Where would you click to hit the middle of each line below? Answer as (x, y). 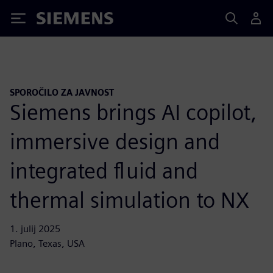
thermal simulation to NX (129, 200)
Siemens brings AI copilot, (133, 112)
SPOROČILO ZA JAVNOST (62, 92)
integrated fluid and (104, 170)
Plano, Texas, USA (47, 243)
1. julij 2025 (35, 229)
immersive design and (115, 141)
